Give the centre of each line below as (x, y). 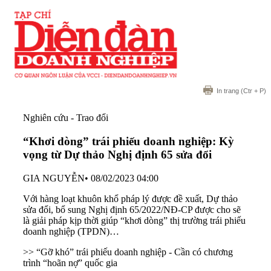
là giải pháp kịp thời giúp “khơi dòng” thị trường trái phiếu (134, 220)
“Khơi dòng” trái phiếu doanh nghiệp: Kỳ (129, 141)
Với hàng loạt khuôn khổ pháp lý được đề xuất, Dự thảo (130, 198)
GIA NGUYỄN (54, 178)
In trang (228, 91)
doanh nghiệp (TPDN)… (71, 231)
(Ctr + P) (253, 91)
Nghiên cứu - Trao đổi (66, 118)
